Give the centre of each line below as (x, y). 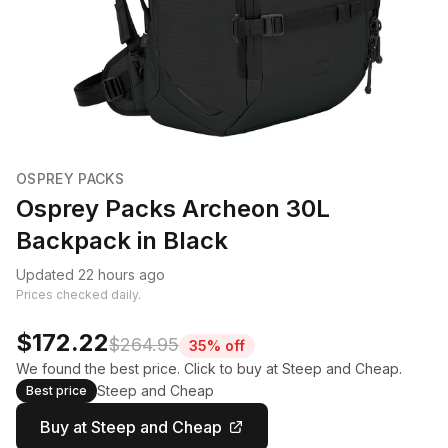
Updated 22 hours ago (90, 274)
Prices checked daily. (78, 294)
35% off (217, 345)
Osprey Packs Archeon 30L (173, 208)
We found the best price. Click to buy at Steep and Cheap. (209, 368)
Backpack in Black (122, 240)
